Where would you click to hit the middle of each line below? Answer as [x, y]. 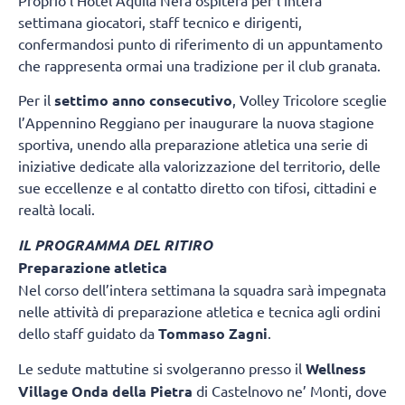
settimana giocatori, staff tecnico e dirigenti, [160, 21]
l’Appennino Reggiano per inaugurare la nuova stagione [196, 122]
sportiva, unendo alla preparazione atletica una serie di [193, 144]
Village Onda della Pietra [105, 391]
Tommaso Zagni [213, 333]
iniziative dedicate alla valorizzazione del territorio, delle [199, 166]
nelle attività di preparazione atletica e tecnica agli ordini [199, 311]
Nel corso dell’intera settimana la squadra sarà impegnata [202, 289]
